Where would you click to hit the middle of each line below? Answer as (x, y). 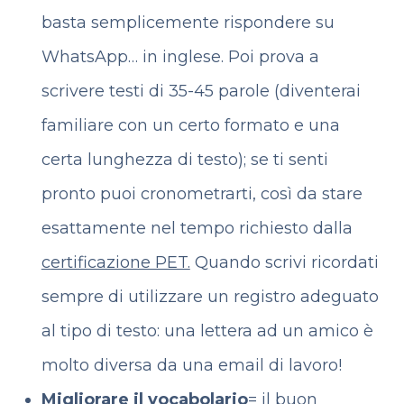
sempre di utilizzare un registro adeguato (210, 297)
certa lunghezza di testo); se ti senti (184, 160)
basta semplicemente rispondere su (188, 23)
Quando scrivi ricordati (284, 262)
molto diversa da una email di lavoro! (191, 365)
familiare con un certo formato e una (190, 125)
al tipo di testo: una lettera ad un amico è (207, 331)
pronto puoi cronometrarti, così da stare (202, 194)
